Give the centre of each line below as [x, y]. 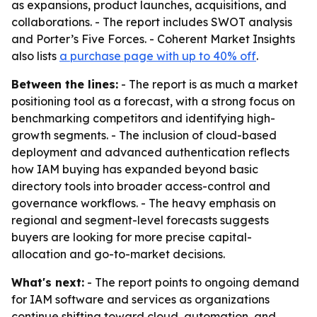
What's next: [48, 282]
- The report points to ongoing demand [192, 282]
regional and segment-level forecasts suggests [140, 220]
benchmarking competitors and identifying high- [143, 118]
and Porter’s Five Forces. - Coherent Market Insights [153, 39]
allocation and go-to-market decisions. [118, 254]
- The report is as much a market [208, 84]
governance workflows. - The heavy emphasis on [144, 203]
